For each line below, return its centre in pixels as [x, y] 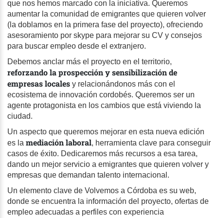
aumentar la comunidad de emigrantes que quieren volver [107, 14]
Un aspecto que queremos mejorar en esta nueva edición [106, 131]
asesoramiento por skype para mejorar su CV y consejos [105, 35]
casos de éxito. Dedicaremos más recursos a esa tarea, [102, 153]
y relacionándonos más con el [123, 84]
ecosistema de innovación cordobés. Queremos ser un [101, 94]
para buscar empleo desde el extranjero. [77, 46]
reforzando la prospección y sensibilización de [92, 72]
